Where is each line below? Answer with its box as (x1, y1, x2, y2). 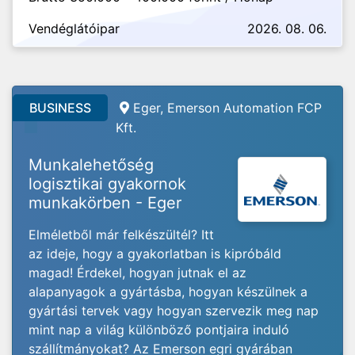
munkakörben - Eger (29, 193, 181, 212)
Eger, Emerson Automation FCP (133, 100, 322, 116)
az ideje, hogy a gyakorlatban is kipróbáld (29, 246, 281, 261)
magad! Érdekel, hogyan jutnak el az (29, 265, 246, 281)
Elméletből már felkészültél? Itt (29, 227, 214, 242)
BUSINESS (29, 100, 91, 116)
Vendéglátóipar (29, 21, 120, 36)
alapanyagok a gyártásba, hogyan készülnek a (29, 284, 307, 300)
